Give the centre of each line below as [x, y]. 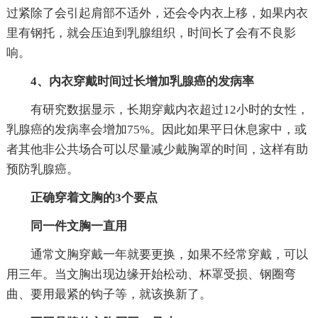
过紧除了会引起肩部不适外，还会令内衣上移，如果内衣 [157, 13]
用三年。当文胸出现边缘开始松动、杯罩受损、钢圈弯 [151, 274]
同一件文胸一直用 [78, 226]
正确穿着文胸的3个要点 [94, 197]
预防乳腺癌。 [42, 169]
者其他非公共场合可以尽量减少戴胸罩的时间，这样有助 [157, 149]
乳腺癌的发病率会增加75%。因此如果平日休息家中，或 [156, 129]
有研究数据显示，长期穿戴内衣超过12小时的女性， [169, 109]
